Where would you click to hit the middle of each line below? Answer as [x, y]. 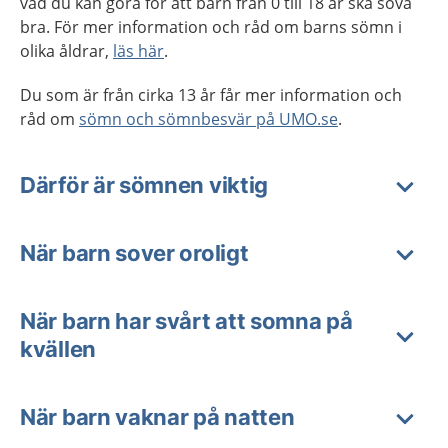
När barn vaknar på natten [157, 417]
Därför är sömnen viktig [144, 185]
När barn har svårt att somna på [186, 321]
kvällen [58, 349]
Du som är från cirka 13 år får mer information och [211, 95]
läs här [138, 51]
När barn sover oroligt [134, 253]
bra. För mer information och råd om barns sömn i [211, 27]
